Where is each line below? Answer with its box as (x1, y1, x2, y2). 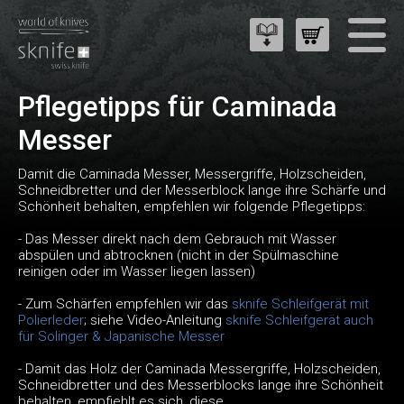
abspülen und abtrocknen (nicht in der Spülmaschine (18, 247, 339, 264)
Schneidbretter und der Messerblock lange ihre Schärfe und (18, 182, 386, 199)
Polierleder (18, 312, 84, 329)
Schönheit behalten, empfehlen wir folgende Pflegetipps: (18, 198, 365, 216)
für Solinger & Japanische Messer (18, 328, 225, 345)
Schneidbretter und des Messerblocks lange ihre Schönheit (18, 377, 383, 394)
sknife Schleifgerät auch (225, 312, 373, 329)
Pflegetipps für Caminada (18, 90, 337, 124)
